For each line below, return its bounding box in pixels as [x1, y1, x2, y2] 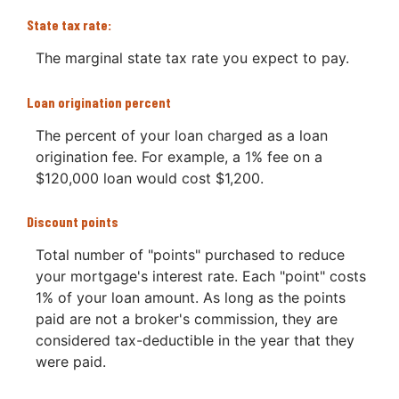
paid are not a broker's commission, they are [36, 309, 338, 328]
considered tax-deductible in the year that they [36, 330, 354, 349]
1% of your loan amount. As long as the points [36, 288, 346, 306]
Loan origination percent [27, 93, 171, 110]
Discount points [27, 212, 118, 230]
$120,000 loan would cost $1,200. [36, 168, 264, 187]
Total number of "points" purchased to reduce [36, 245, 345, 264]
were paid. [36, 352, 106, 370]
